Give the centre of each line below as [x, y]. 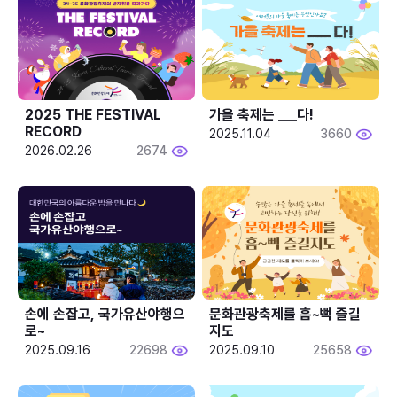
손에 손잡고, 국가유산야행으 [105, 314]
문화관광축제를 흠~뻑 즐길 [285, 314]
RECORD [53, 131]
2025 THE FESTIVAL [93, 114]
